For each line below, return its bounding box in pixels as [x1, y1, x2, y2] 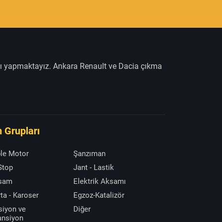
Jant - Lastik [73, 163, 114, 172]
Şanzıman [73, 149, 106, 158]
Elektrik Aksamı [73, 176, 126, 186]
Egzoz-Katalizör [73, 190, 124, 200]
